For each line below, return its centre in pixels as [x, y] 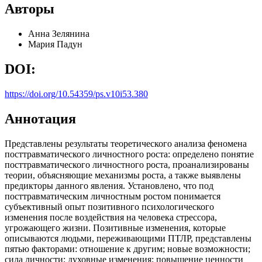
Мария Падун [55, 44]
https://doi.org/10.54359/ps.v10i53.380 [76, 94]
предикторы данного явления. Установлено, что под [109, 185]
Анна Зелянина [59, 34]
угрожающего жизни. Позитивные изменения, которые [115, 227]
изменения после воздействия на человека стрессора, [111, 217]
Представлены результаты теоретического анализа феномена [126, 143]
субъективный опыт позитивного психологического [109, 206]
